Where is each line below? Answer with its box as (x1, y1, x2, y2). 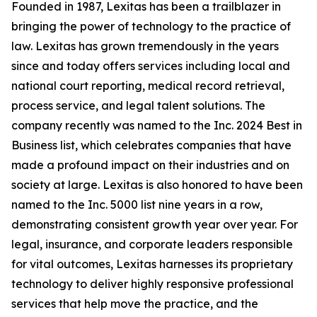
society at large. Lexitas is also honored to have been (11, 178, 303, 192)
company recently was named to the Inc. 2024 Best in (11, 118, 302, 132)
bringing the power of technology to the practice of (11, 19, 291, 33)
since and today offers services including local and (11, 59, 290, 73)
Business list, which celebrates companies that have (11, 138, 292, 152)
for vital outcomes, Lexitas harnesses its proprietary (11, 257, 293, 271)
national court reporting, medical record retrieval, (11, 79, 284, 93)
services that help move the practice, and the (11, 296, 258, 311)
